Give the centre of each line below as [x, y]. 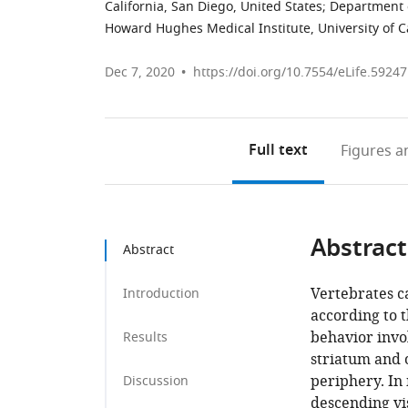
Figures [366, 151]
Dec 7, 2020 [140, 72]
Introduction [161, 294]
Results [145, 337]
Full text [278, 151]
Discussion [156, 381]
